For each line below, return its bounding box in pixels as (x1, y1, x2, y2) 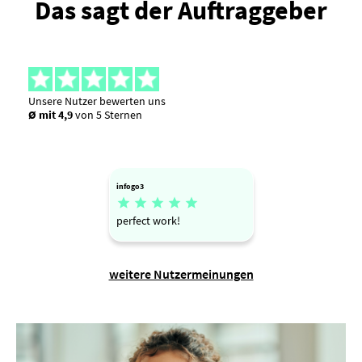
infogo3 (116, 180, 144, 192)
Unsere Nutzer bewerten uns (28, 93, 166, 108)
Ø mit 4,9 (28, 107, 73, 122)
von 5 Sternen (73, 107, 142, 122)
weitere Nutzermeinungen (108, 266, 254, 283)
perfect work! (116, 213, 180, 229)
